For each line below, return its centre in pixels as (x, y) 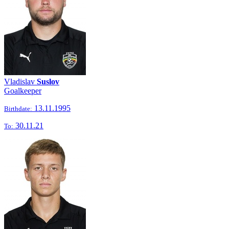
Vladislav (20, 82)
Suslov (48, 82)
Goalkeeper (23, 91)
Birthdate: (18, 109)
